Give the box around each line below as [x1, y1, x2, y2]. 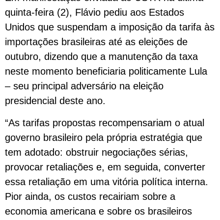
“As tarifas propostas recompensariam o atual [5, 117, 204, 128]
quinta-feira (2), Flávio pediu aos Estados [5, 7, 184, 18]
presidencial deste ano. [5, 95, 106, 107]
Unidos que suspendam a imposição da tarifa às [5, 22, 215, 33]
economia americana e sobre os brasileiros [5, 205, 192, 217]
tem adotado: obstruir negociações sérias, [5, 146, 188, 158]
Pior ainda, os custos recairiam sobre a [5, 191, 175, 202]
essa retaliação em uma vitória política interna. [5, 176, 208, 187]
